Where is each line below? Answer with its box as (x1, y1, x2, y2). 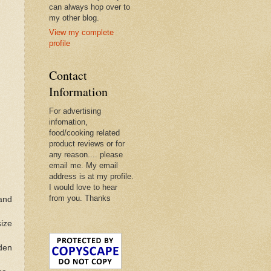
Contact (49, 67, 87, 84)
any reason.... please (49, 150, 123, 160)
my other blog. (49, 13, 99, 22)
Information (49, 83, 108, 100)
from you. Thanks (49, 194, 111, 203)
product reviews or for (49, 139, 125, 149)
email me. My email (49, 161, 118, 171)
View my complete (49, 28, 114, 38)
